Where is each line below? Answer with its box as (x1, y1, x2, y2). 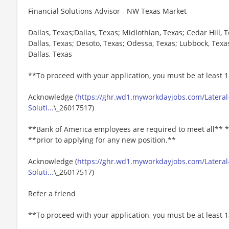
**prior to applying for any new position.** (28, 134, 176, 145)
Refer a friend (28, 188, 76, 198)
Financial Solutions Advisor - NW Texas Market (28, 6, 187, 16)
